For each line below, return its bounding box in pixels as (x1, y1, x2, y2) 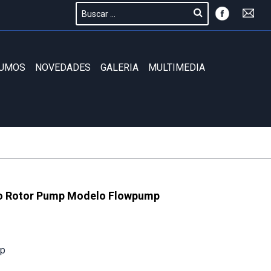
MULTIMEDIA (148, 62, 205, 73)
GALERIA (100, 62, 139, 73)
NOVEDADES (35, 62, 91, 73)
